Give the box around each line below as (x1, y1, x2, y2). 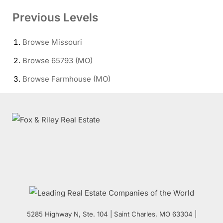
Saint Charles (113, 210, 155, 218)
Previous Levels (12, 10, 98, 24)
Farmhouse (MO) (51, 74, 111, 84)
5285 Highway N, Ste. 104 (26, 210, 108, 218)
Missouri (51, 37, 82, 47)
